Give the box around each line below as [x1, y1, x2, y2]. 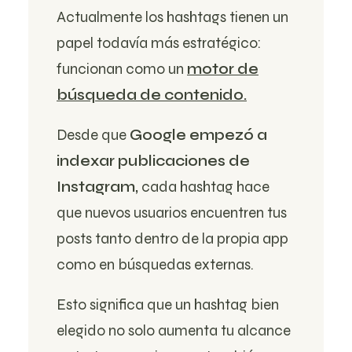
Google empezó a [130, 126, 267, 144]
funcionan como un [57, 60, 187, 78]
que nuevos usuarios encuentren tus [57, 203, 287, 222]
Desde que [57, 126, 130, 144]
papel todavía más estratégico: [57, 34, 261, 52]
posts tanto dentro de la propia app [57, 229, 288, 247]
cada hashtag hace [138, 178, 269, 196]
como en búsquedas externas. [57, 255, 254, 273]
